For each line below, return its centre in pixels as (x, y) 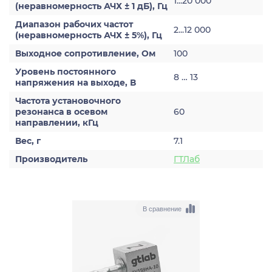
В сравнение (162, 209)
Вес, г (28, 141)
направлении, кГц (57, 123)
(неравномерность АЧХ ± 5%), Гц (89, 35)
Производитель (51, 159)
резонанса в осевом (61, 112)
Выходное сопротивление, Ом (85, 53)
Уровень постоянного (66, 72)
